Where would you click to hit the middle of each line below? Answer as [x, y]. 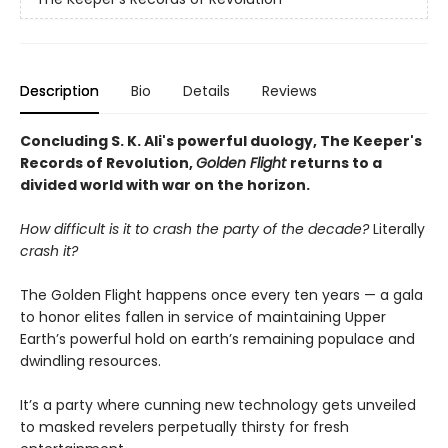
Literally [399, 229]
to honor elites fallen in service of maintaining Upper [203, 317]
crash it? [49, 251]
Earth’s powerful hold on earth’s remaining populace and [217, 339]
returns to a [336, 163]
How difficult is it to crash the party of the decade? [196, 229]
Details [206, 91]
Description [59, 91]
